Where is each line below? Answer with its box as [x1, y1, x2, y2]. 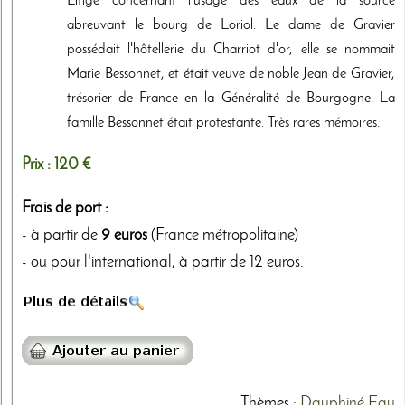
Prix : [22, 156, 54, 173]
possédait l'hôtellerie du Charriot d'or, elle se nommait [67, 42, 395, 57]
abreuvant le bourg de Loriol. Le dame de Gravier [67, 17, 395, 33]
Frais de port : [22, 200, 108, 216]
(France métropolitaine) [147, 227, 298, 243]
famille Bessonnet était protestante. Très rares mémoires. [67, 115, 380, 130]
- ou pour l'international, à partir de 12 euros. [22, 254, 304, 270]
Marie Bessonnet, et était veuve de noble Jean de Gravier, [67, 66, 395, 81]
